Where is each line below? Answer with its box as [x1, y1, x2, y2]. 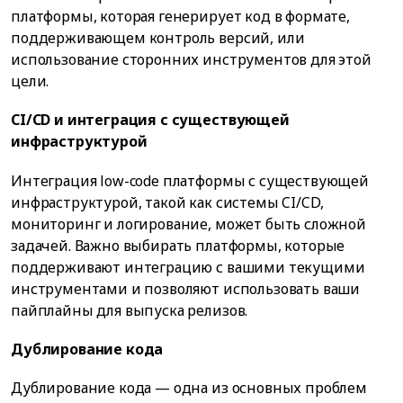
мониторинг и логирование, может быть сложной [11, 213, 366, 234]
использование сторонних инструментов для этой [11, 49, 372, 70]
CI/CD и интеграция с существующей [11, 110, 290, 130]
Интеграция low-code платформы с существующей [11, 170, 369, 191]
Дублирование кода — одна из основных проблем [11, 377, 367, 398]
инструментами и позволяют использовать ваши [11, 278, 361, 299]
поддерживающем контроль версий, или [11, 28, 305, 49]
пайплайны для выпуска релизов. [11, 300, 248, 320]
